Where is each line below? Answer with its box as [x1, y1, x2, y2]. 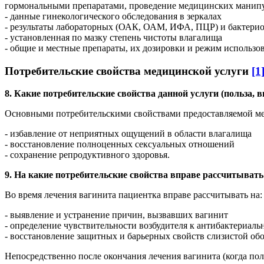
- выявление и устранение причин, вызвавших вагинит [5, 210, 228, 220]
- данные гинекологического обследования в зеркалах [5, 11, 222, 21]
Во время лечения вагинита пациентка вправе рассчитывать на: [5, 190, 262, 200]
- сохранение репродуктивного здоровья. [5, 150, 170, 160]
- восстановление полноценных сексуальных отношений [5, 139, 235, 150]
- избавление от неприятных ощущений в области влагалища [5, 128, 252, 139]
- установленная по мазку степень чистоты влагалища [5, 32, 222, 42]
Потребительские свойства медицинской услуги [5, 64, 252, 77]
